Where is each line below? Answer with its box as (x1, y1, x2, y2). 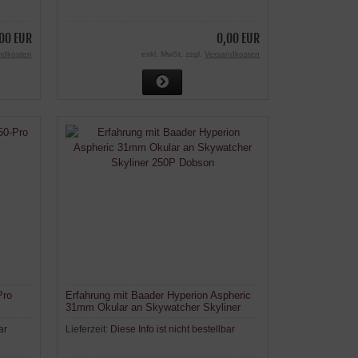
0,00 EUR (216, 30, 260, 47)
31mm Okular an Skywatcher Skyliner (65, 300, 241, 313)
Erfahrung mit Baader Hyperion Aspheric (65, 288, 251, 301)
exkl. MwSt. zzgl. (141, 50, 205, 59)
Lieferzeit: (65, 323, 110, 335)
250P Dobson (65, 312, 128, 325)
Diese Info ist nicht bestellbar (109, 323, 235, 335)
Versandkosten (204, 50, 260, 59)
